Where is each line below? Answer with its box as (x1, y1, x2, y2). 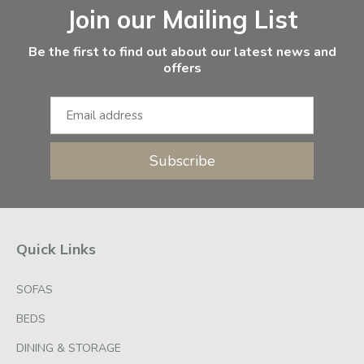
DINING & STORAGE (16, 340, 121, 357)
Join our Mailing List (66, 4, 298, 36)
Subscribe (149, 151, 215, 171)
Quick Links (16, 240, 96, 259)
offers (162, 59, 201, 78)
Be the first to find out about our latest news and (28, 43, 336, 62)
